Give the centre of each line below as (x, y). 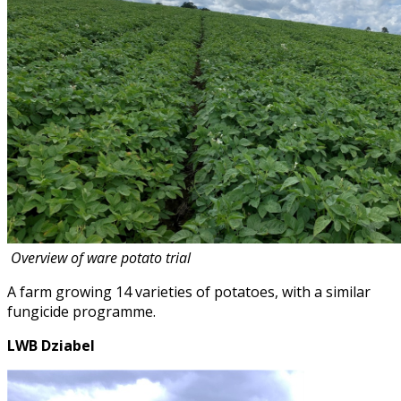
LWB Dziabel (53, 345)
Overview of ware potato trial (101, 257)
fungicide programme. (81, 311)
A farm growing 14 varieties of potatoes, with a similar (189, 291)
